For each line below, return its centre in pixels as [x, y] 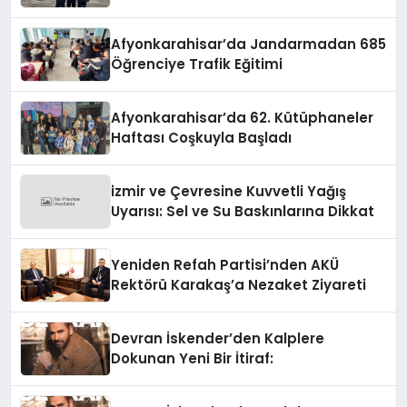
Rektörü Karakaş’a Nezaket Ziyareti [239, 284]
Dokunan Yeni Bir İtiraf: [193, 358]
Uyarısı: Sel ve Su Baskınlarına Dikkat [243, 211]
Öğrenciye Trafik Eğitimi [197, 64]
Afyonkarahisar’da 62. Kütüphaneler [243, 117]
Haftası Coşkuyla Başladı [202, 137]
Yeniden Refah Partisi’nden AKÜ [225, 264]
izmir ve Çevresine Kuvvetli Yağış [229, 191]
